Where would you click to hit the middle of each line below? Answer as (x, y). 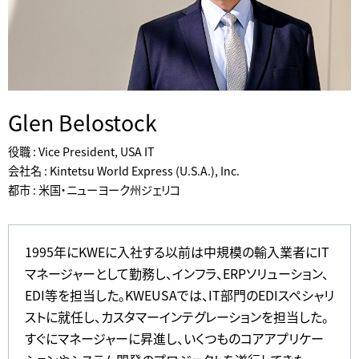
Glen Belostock (83, 122)
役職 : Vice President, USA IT (81, 151)
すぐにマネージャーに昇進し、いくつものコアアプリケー (174, 338)
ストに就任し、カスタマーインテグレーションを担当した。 (177, 316)
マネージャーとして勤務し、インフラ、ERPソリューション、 (177, 273)
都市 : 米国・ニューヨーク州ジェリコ (94, 190)
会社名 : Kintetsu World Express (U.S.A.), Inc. (124, 171)
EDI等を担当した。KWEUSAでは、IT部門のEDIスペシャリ (179, 294)
